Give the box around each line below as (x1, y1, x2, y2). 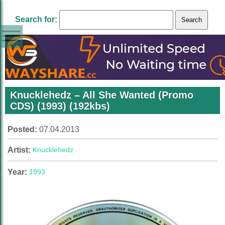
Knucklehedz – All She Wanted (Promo (10, 89, 193, 100)
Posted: (8, 125, 39, 134)
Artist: (8, 146, 33, 154)
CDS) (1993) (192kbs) (10, 100, 110, 111)
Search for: (15, 15, 57, 24)
